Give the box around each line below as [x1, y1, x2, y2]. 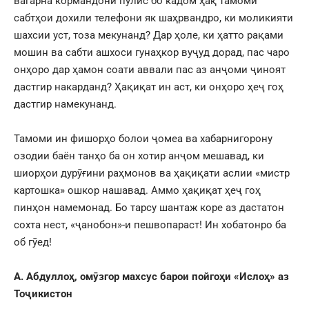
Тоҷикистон [14, 287, 72, 300]
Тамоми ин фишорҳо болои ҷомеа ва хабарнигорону [14, 132, 272, 145]
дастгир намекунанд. [14, 97, 117, 110]
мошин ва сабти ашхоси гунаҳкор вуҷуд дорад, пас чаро [14, 46, 290, 59]
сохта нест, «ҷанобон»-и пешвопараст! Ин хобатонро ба [14, 218, 286, 231]
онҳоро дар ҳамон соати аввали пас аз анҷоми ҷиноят [14, 63, 286, 76]
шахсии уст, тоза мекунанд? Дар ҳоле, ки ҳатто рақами [14, 28, 283, 41]
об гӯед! [14, 235, 52, 248]
